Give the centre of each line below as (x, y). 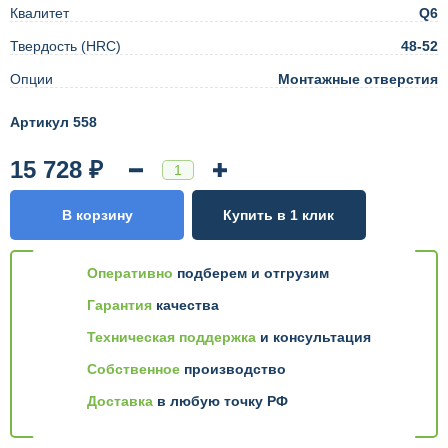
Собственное (133, 369)
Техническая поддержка (171, 337)
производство (233, 369)
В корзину (97, 215)
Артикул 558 (53, 122)
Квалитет (39, 13)
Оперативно (130, 273)
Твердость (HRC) (65, 46)
